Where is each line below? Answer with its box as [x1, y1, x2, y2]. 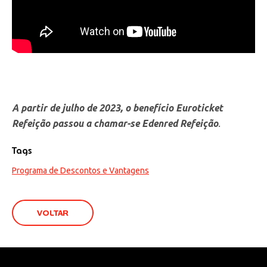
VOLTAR [37, 207, 69, 218]
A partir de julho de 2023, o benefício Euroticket [12, 102, 223, 113]
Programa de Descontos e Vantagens [12, 165, 149, 175]
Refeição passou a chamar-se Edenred [12, 117, 180, 129]
